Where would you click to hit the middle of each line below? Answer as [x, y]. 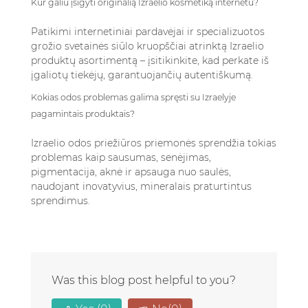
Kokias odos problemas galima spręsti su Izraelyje [133, 97]
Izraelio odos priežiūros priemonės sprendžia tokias [154, 143]
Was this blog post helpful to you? [144, 280]
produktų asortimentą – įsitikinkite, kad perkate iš [150, 60]
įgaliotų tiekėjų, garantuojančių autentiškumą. [142, 75]
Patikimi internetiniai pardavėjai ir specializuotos [148, 32]
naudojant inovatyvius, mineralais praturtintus [141, 186]
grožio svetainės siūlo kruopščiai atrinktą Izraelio [147, 46]
